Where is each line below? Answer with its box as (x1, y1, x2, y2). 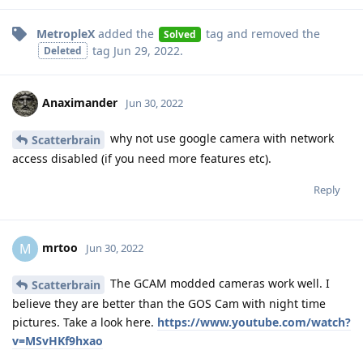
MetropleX (36, 26, 95, 42)
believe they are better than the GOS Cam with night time (12, 295, 326, 311)
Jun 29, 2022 (113, 43, 180, 59)
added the (95, 26, 157, 42)
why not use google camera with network (107, 130, 334, 147)
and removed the (223, 26, 320, 42)
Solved (163, 27, 196, 41)
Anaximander (42, 95, 117, 111)
